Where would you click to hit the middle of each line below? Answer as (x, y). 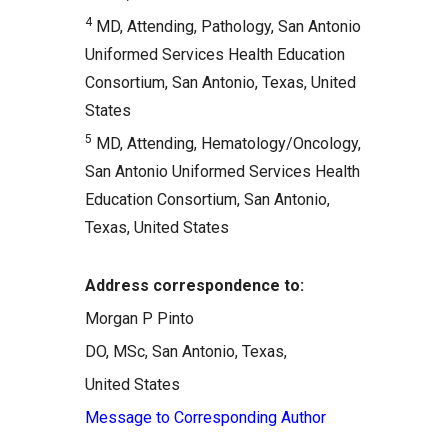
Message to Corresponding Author (205, 417)
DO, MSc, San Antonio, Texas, (186, 351)
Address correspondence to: (194, 285)
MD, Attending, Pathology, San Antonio (226, 26)
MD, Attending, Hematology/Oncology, (226, 143)
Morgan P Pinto (139, 318)
